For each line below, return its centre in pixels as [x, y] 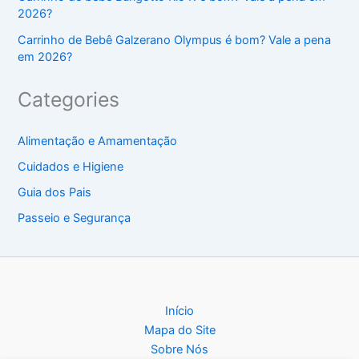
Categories [69, 99]
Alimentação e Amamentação [98, 141]
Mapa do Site [179, 330]
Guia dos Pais [55, 193]
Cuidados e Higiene [71, 167]
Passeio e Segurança [75, 218]
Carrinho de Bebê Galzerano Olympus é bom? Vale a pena [175, 40]
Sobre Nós [179, 349]
